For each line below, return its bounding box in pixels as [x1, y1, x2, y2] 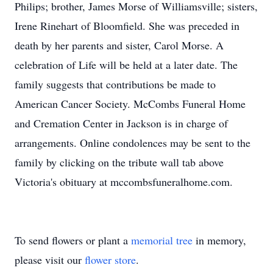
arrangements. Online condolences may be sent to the [15, 135, 250, 150]
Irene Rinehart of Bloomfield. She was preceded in [15, 18, 239, 33]
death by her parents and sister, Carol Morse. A [15, 38, 224, 52]
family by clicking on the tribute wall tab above [15, 155, 224, 169]
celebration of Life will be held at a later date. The [15, 57, 238, 72]
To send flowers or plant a [15, 233, 131, 247]
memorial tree [131, 233, 193, 247]
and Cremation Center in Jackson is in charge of [15, 116, 228, 130]
